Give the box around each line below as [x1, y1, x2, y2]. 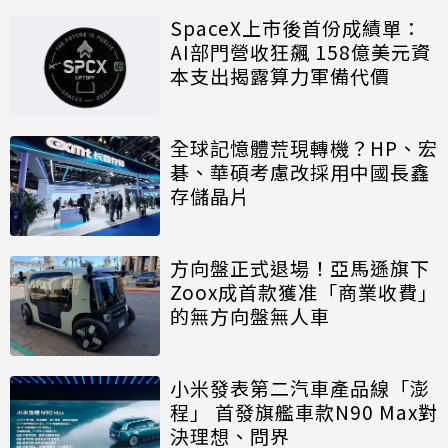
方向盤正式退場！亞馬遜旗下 [170, 254, 430, 282]
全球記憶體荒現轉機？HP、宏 [170, 134, 438, 162]
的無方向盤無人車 [170, 302, 330, 330]
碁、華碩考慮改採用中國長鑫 [170, 158, 430, 186]
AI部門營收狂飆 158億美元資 [170, 38, 431, 66]
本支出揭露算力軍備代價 [170, 62, 390, 90]
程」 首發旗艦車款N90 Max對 [170, 398, 438, 426]
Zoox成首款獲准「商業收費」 [170, 278, 438, 306]
